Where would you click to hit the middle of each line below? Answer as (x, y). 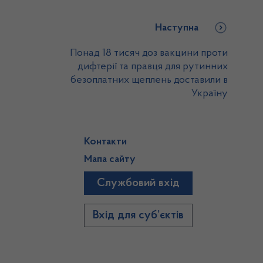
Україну (210, 94)
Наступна (177, 28)
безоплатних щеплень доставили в (149, 80)
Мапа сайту (110, 160)
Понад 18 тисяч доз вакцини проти (149, 53)
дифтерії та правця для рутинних (153, 67)
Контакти (106, 142)
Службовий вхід (139, 183)
